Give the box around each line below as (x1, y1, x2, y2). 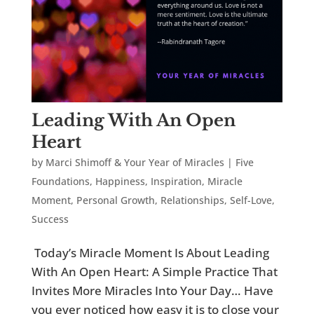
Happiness (95, 174, 145, 188)
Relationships (160, 193, 224, 207)
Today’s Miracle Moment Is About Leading (31, 244, 269, 261)
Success (31, 212, 69, 226)
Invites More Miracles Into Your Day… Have (31, 282, 273, 299)
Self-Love (229, 193, 272, 207)
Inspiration (150, 174, 202, 188)
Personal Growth (76, 193, 155, 207)
